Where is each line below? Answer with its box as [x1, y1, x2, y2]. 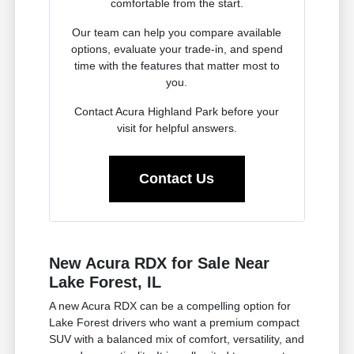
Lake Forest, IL [49, 273, 162, 292]
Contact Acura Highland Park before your [74, 105, 280, 119]
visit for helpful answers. [116, 122, 237, 135]
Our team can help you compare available [72, 26, 282, 40]
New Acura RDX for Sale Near [49, 254, 270, 273]
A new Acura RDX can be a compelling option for [49, 299, 292, 313]
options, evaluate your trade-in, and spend [70, 43, 283, 56]
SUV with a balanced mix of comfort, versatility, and [49, 333, 305, 346]
